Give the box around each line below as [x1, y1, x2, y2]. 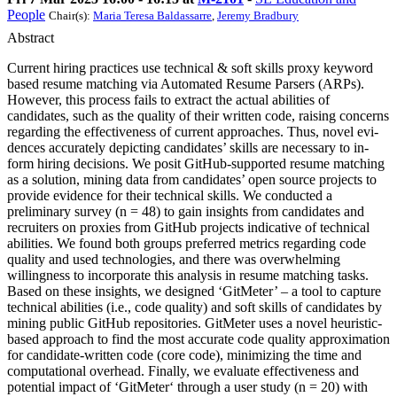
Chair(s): [49, 8, 93, 22]
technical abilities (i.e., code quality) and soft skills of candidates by [7, 299, 382, 315]
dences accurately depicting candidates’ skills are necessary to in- [7, 139, 369, 155]
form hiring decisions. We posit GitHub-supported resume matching [7, 155, 385, 171]
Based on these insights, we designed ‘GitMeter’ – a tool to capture [7, 283, 381, 299]
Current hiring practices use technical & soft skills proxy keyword [7, 59, 373, 75]
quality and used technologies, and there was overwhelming [7, 251, 340, 267]
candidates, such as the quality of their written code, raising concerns [7, 107, 389, 123]
